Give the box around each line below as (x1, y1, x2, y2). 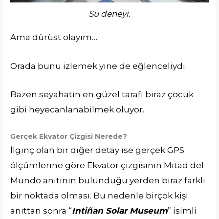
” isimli (168, 205, 197, 216)
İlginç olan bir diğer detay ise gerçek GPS (10, 145, 185, 155)
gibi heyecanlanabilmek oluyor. (10, 104, 145, 114)
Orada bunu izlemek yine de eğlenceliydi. (10, 61, 187, 71)
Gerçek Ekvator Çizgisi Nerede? (10, 132, 128, 140)
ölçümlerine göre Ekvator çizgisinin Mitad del (10, 160, 204, 170)
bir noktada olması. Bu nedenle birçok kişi (10, 190, 189, 200)
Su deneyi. (88, 9, 131, 19)
